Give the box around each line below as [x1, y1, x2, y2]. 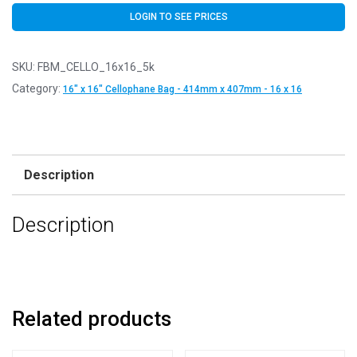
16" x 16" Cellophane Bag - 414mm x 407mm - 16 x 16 [63, 83, 302, 95]
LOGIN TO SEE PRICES [129, 10, 228, 22]
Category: [12, 81, 63, 95]
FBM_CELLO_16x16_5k [37, 60, 155, 73]
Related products [12, 307, 171, 331]
